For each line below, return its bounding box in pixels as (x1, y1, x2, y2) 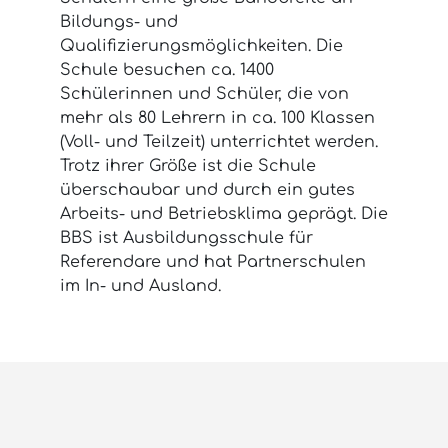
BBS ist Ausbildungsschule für (60, 228, 313, 247)
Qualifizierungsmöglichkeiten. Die (60, 36, 343, 55)
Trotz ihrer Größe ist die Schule (60, 156, 316, 175)
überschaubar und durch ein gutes (60, 180, 355, 199)
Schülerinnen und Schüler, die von (60, 84, 349, 103)
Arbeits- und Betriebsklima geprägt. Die (60, 204, 388, 223)
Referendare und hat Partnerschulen (60, 252, 366, 271)
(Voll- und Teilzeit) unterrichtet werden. (60, 132, 378, 151)
